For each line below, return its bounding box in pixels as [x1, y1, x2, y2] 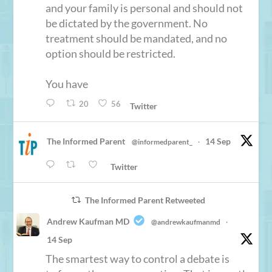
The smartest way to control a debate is [46, 251, 230, 265]
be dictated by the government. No [46, 16, 208, 30]
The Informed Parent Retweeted [84, 194, 205, 205]
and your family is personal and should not [46, 1, 243, 15]
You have [46, 77, 89, 91]
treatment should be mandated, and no [46, 32, 228, 46]
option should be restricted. [46, 47, 176, 61]
